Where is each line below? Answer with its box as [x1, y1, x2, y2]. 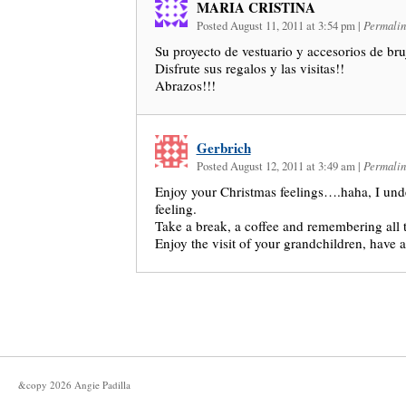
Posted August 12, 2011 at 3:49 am [196, 158, 358, 174]
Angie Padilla [74, 378, 130, 391]
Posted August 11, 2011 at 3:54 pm [196, 17, 358, 34]
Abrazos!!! [154, 76, 216, 94]
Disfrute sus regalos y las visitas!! [154, 59, 344, 77]
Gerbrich [196, 138, 251, 158]
